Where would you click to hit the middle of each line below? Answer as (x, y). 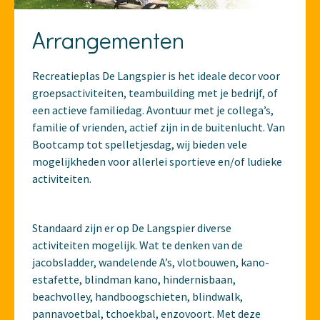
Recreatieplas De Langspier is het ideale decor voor (156, 75)
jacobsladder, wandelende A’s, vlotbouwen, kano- (151, 262)
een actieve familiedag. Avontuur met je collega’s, (153, 110)
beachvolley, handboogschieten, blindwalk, (137, 296)
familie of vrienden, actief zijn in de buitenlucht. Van (159, 127)
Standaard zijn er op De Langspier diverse (132, 227)
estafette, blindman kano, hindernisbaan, (134, 279)
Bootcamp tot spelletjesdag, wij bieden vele (140, 144)
